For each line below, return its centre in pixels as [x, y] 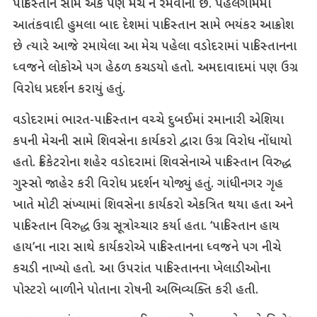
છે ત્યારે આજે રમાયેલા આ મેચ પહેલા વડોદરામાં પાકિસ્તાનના [154, 47]
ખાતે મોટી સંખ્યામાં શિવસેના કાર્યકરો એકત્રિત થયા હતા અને [152, 206]
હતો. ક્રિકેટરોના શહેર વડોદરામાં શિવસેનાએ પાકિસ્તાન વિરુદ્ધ [151, 163]
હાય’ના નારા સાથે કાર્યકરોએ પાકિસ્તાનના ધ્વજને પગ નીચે [146, 248]
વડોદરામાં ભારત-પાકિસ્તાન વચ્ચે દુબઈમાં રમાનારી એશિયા [148, 121]
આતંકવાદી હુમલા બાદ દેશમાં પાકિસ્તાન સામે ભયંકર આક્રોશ [153, 26]
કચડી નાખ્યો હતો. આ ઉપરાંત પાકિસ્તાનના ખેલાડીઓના [141, 270]
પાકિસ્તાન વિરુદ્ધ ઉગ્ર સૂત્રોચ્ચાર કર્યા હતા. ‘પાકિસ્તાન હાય [146, 227]
